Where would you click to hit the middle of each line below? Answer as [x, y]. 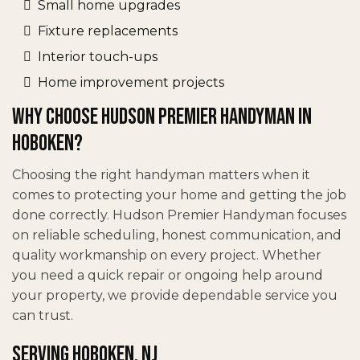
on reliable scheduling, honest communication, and [177, 235]
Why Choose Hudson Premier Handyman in [162, 117]
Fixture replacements [108, 31]
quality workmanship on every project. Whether [167, 255]
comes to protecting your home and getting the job [179, 194]
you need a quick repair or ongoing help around [168, 275]
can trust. [43, 315]
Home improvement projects [131, 82]
